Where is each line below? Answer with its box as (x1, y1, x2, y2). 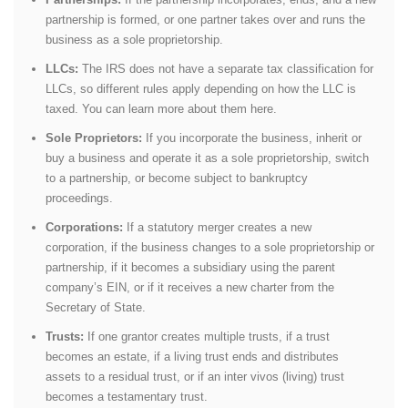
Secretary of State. (46, 300, 146, 314)
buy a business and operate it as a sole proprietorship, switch (46, 150, 369, 165)
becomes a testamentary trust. (46, 389, 208, 403)
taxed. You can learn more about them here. (46, 101, 277, 116)
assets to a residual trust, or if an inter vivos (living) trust (46, 369, 344, 383)
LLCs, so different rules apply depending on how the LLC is (46, 81, 356, 96)
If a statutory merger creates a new (127, 219, 311, 234)
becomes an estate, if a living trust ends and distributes (46, 349, 339, 363)
